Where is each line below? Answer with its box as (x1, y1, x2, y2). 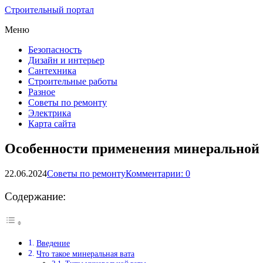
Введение (36, 238, 70, 248)
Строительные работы (28, 76, 117, 86)
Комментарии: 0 (126, 168, 190, 178)
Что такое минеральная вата (36, 249, 134, 259)
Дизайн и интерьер (28, 55, 104, 65)
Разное (28, 87, 55, 97)
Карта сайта (28, 119, 76, 129)
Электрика (28, 108, 71, 118)
